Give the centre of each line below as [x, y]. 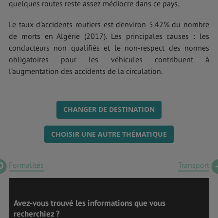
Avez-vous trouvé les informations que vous [90, 203]
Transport [194, 165]
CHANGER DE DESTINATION [109, 109]
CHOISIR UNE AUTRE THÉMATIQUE [109, 134]
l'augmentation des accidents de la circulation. [86, 71]
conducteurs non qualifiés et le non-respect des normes [109, 48]
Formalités [26, 165]
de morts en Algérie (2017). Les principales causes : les [109, 36]
